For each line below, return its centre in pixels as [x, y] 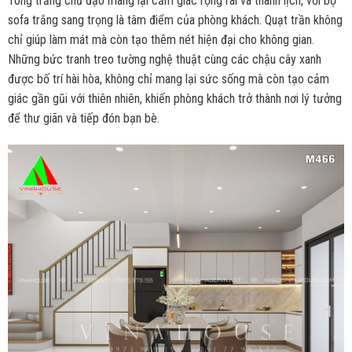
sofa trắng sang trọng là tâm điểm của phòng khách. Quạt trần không [175, 20]
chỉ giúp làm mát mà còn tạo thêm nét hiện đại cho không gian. [161, 39]
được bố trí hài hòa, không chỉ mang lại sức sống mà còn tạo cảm [168, 79]
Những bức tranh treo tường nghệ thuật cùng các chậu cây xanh [164, 59]
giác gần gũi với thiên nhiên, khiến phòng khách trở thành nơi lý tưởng [174, 98]
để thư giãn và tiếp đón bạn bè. [83, 118]
